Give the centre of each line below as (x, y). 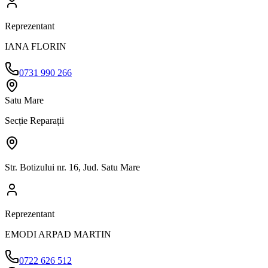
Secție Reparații (34, 120)
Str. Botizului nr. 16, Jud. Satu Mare (72, 167)
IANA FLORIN (36, 46)
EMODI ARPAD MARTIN (58, 234)
